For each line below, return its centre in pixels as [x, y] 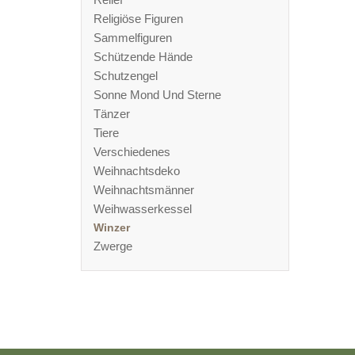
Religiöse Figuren [138, 19]
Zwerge [113, 246]
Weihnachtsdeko [137, 171]
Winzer [112, 227]
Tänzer [112, 114]
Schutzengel [126, 76]
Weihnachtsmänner [144, 190]
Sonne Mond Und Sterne [157, 95]
